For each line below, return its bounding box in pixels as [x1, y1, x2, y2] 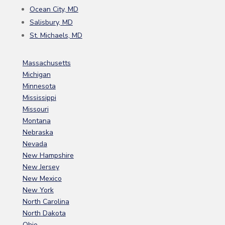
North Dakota [22, 208, 66, 218]
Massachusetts [22, 58, 71, 68]
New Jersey [22, 162, 59, 172]
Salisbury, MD [29, 17, 73, 27]
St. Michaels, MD [29, 30, 82, 40]
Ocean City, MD [29, 4, 78, 14]
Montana [22, 116, 51, 126]
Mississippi [22, 92, 56, 102]
